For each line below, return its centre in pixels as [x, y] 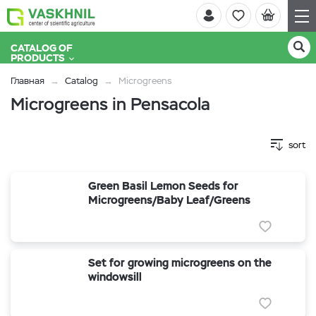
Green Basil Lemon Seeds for [163, 186]
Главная [28, 81]
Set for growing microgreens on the [180, 263]
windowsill [115, 277]
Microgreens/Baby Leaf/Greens [169, 200]
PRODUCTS [38, 58]
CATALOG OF [42, 48]
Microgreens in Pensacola [110, 104]
